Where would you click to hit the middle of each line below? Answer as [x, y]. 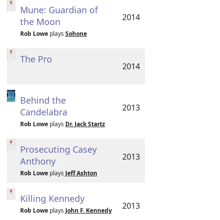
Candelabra [43, 112]
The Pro [36, 59]
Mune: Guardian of [59, 10]
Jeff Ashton [81, 173]
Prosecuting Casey [58, 149]
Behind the [43, 100]
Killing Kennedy [52, 198]
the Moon [40, 22]
